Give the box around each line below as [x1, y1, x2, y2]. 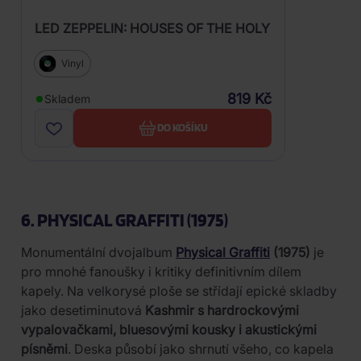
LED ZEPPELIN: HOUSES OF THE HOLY [35, 19, 270, 36]
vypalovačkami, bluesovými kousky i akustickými [21, 321, 317, 338]
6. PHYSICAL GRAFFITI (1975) [21, 207, 228, 231]
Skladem [44, 91, 90, 106]
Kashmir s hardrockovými [145, 301, 299, 318]
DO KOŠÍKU [156, 121, 208, 135]
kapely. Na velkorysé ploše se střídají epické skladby [21, 282, 337, 299]
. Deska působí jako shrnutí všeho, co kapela [68, 340, 334, 357]
